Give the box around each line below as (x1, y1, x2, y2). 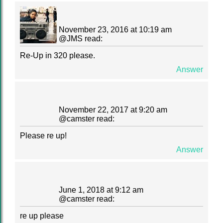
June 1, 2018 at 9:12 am (59, 186, 143, 194)
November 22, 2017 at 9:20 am (59, 106, 167, 114)
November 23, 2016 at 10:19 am (59, 25, 172, 34)
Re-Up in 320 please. (20, 51, 95, 60)
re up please (20, 212, 64, 220)
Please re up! (20, 131, 67, 140)
